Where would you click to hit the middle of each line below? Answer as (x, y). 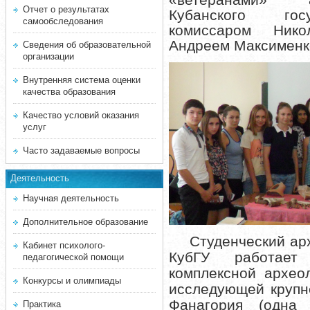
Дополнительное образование (85, 222)
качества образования (69, 92)
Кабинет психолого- (64, 245)
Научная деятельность (71, 198)
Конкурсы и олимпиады (72, 281)
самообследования (63, 21)
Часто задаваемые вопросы (81, 151)
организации (48, 56)
